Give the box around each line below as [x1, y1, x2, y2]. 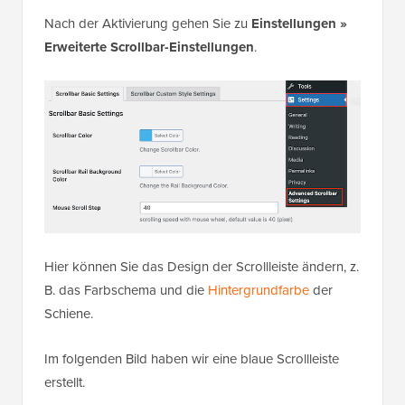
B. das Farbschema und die [44, 279, 208, 300]
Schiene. [44, 303, 93, 324]
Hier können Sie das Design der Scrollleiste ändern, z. [44, 256, 359, 277]
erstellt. [44, 372, 85, 392]
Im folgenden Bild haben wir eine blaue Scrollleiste [44, 348, 339, 369]
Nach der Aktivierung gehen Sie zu [44, 14, 251, 34]
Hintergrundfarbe [208, 279, 309, 300]
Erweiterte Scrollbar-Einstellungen [44, 37, 254, 58]
